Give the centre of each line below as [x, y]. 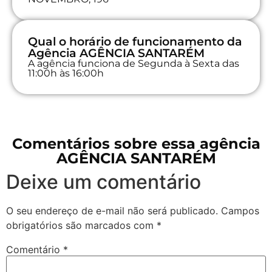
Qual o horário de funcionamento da [135, 41]
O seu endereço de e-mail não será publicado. [112, 210]
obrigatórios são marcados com [81, 225]
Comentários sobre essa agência [136, 143]
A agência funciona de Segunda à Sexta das [134, 63]
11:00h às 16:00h [66, 73]
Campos [240, 210]
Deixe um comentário [104, 182]
